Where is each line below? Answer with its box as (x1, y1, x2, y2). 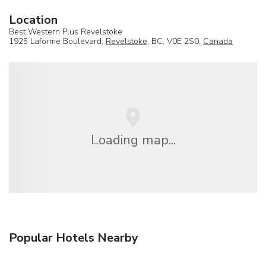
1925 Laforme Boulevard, (9, 35, 106, 47)
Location (9, 11, 58, 28)
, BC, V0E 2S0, (147, 35, 203, 47)
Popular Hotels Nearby (9, 230, 138, 246)
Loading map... (90, 130, 176, 149)
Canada (203, 35, 233, 47)
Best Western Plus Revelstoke (9, 26, 122, 37)
